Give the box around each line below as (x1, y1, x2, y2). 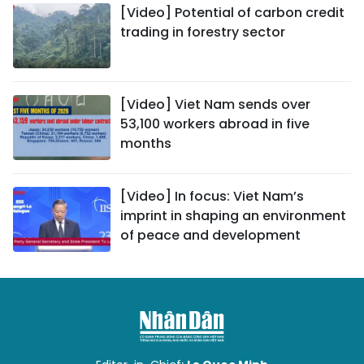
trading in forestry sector (120, 23, 285, 41)
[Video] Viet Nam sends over (120, 95, 310, 114)
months (120, 134, 171, 153)
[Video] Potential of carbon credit (120, 3, 344, 22)
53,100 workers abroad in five (120, 115, 310, 133)
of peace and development (120, 226, 301, 245)
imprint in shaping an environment (120, 206, 346, 225)
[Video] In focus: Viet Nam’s (120, 187, 304, 206)
